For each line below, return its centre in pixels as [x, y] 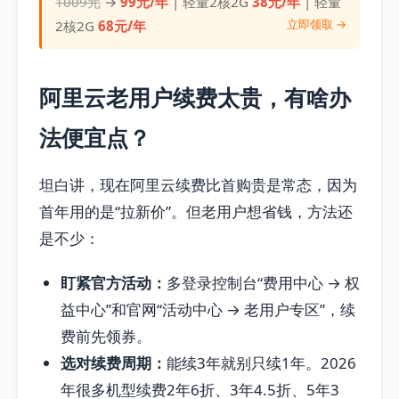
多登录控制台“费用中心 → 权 [263, 283]
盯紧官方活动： [114, 283]
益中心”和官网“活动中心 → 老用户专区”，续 [208, 310]
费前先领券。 [106, 337]
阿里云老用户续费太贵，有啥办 [195, 98]
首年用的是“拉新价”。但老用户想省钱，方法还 [196, 212]
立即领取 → [316, 24]
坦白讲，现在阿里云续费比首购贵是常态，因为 [198, 185]
